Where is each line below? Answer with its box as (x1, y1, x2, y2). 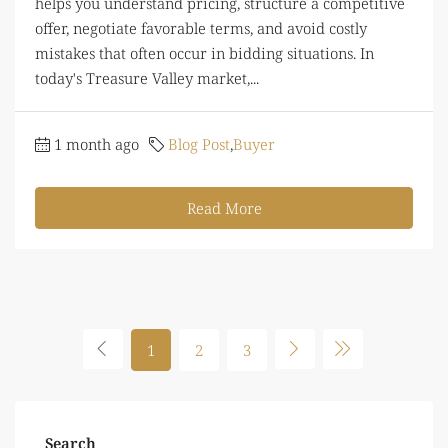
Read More (186, 197, 262, 218)
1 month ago (54, 133, 139, 154)
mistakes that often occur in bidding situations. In (35, 42, 374, 63)
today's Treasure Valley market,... (35, 67, 259, 88)
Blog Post (168, 133, 230, 154)
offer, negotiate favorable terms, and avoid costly (35, 17, 367, 38)
